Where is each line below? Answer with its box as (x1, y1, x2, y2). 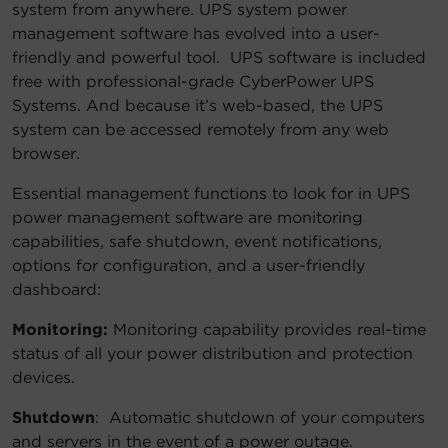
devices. (12, 368, 75, 388)
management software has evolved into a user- (12, 24, 380, 44)
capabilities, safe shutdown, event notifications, (12, 232, 382, 252)
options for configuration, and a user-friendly (12, 256, 365, 276)
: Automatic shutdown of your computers (95, 408, 425, 428)
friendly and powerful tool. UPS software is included (12, 48, 426, 68)
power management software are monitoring (12, 208, 363, 228)
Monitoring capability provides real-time (113, 320, 426, 340)
